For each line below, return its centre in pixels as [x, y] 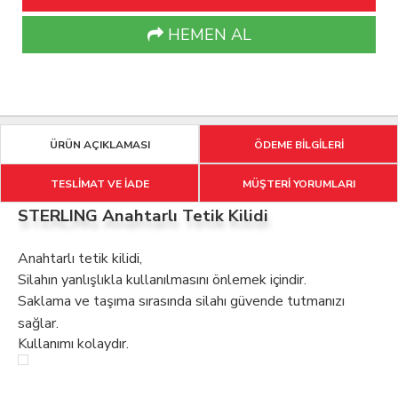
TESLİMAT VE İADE [99, 184]
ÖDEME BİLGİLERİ [298, 145]
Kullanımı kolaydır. [73, 344]
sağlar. [38, 322]
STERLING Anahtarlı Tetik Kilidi [143, 216]
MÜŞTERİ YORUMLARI [298, 184]
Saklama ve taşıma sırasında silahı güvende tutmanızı [181, 302]
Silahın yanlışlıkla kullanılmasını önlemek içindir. [162, 280]
